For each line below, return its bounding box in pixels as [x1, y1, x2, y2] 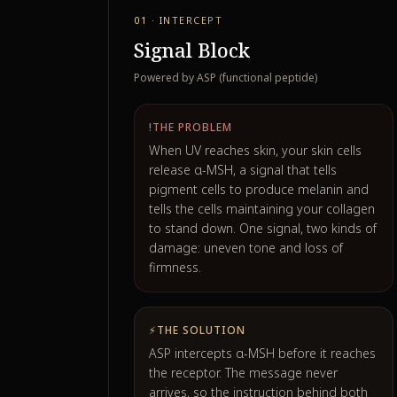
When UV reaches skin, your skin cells [149, 142, 362, 159]
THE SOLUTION [156, 323, 245, 338]
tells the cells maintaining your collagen [149, 200, 375, 217]
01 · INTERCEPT [134, 13, 223, 27]
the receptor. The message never [149, 364, 338, 381]
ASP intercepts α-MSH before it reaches [149, 345, 376, 362]
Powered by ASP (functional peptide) [134, 70, 317, 85]
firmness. [149, 259, 201, 276]
